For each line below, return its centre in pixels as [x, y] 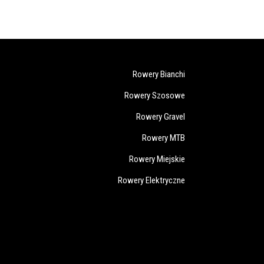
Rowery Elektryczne [151, 180]
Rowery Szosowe [154, 95]
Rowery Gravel [160, 116]
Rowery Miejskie [157, 159]
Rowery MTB [163, 138]
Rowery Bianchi [159, 74]
